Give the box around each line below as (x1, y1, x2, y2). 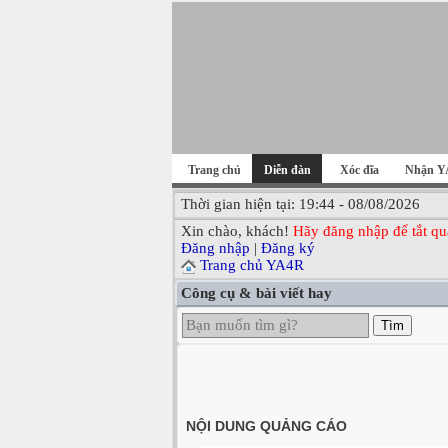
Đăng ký (261, 240, 315, 256)
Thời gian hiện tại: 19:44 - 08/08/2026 (181, 196, 420, 212)
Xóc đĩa (340, 163, 379, 177)
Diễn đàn (263, 163, 311, 177)
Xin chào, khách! (181, 223, 293, 239)
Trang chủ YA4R (200, 257, 304, 273)
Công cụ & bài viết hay (181, 285, 332, 302)
